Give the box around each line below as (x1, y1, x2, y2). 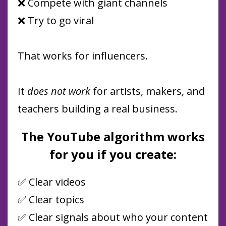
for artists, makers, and (93, 84, 205, 98)
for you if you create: (49, 146, 177, 163)
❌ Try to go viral (18, 14, 94, 28)
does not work (27, 84, 93, 98)
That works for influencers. (18, 49, 148, 63)
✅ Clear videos (18, 175, 86, 189)
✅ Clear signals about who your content (18, 210, 208, 224)
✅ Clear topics (18, 193, 84, 207)
